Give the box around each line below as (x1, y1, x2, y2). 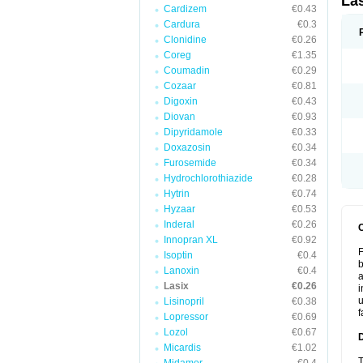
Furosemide (164, 157, 216, 169)
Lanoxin (164, 265, 199, 276)
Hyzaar (164, 203, 195, 215)
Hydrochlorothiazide (164, 173, 253, 184)
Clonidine (164, 34, 207, 45)
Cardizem (164, 3, 207, 15)
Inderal (164, 219, 194, 230)
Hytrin (164, 188, 190, 199)
